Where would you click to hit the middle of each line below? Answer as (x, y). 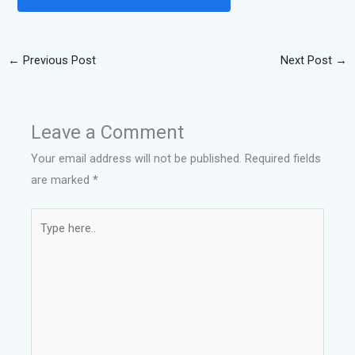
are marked (62, 179)
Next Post (308, 60)
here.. (44, 239)
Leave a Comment (108, 132)
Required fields (283, 158)
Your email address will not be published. (137, 158)
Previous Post (57, 60)
